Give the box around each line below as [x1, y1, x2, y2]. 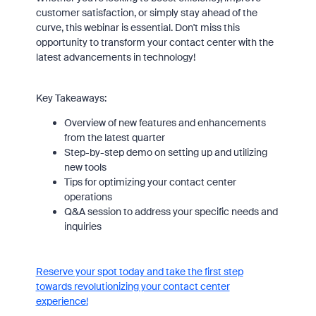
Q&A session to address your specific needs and [63, 205, 278, 218]
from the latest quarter [63, 130, 165, 144]
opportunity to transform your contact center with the [35, 35, 274, 49]
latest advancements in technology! [35, 50, 195, 63]
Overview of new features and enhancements [63, 116, 266, 129]
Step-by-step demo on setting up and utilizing [63, 145, 267, 159]
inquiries [63, 219, 102, 233]
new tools [63, 160, 107, 174]
